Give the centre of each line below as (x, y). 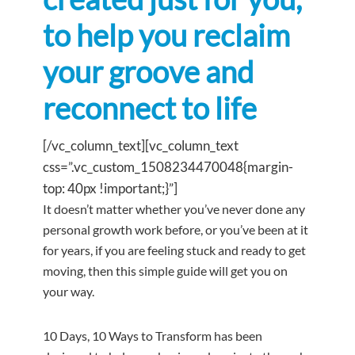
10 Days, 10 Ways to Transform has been (153, 335)
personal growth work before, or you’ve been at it (176, 229)
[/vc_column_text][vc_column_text (141, 145)
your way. (69, 291)
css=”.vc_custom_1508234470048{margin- (168, 166)
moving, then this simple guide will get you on (165, 270)
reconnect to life (150, 107)
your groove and (148, 71)
